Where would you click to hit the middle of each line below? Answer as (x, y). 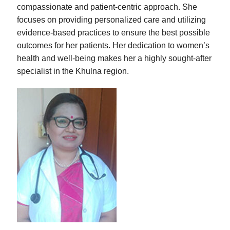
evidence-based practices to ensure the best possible (113, 32)
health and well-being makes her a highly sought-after (114, 58)
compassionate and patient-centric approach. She (107, 7)
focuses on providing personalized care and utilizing (111, 20)
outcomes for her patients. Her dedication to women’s (113, 45)
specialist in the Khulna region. (73, 71)
